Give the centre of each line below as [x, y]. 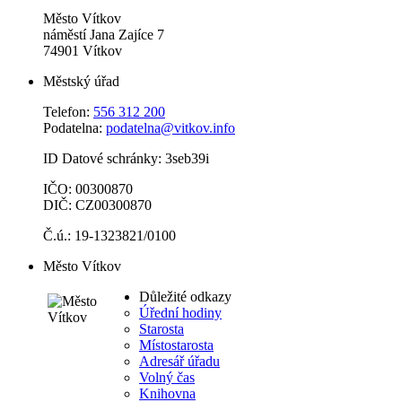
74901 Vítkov [83, 51]
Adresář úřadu [179, 362]
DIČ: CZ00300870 [97, 205]
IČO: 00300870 [88, 189]
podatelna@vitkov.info [170, 128]
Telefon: [68, 112]
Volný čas [167, 378]
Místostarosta [176, 345]
